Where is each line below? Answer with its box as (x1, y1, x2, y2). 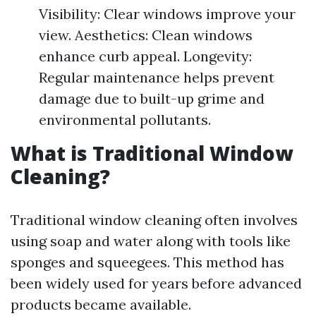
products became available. (11, 296, 191, 313)
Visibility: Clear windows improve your (39, 5, 296, 23)
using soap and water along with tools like (11, 232, 291, 250)
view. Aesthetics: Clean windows (39, 26, 253, 44)
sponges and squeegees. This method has (11, 253, 284, 271)
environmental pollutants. (39, 111, 211, 128)
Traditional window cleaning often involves (11, 211, 298, 229)
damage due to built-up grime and (39, 90, 265, 107)
